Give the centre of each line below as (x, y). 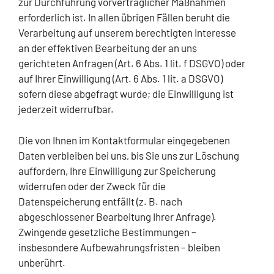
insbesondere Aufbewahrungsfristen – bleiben (119, 247)
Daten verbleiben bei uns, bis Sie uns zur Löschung (129, 155)
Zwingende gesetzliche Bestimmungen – (107, 231)
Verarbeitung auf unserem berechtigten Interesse (127, 33)
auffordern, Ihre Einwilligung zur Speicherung (117, 170)
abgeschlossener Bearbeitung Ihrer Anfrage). (117, 216)
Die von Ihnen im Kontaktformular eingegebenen (124, 140)
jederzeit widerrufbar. (66, 109)
